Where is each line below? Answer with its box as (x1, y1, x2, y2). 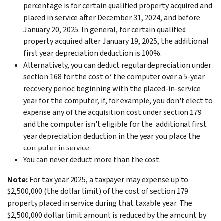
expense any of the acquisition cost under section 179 (23, 107, 202, 117)
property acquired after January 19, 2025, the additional (23, 36, 209, 46)
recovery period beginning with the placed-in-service (23, 83, 201, 94)
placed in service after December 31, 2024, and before (23, 12, 200, 23)
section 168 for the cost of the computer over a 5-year (23, 71, 205, 82)
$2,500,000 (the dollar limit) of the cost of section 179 (7, 185, 188, 196)
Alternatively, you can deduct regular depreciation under (23, 59, 211, 70)
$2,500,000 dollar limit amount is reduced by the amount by (7, 209, 206, 220)
